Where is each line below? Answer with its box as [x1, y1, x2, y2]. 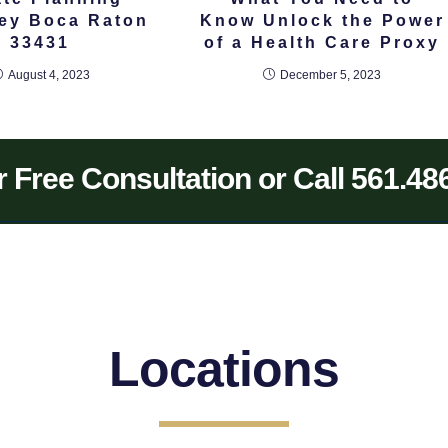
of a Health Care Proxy [204, 34, 441, 52]
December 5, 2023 [280, 68, 382, 83]
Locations [109, 341, 339, 398]
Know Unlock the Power [199, 12, 445, 30]
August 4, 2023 [7, 68, 90, 83]
